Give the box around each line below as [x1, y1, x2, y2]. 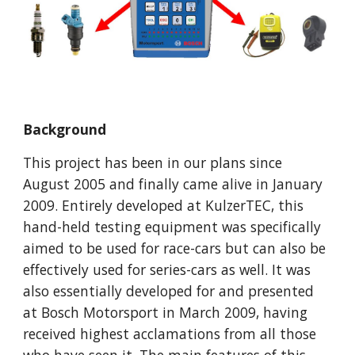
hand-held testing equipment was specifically [23, 217, 322, 237]
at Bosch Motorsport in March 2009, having [23, 303, 308, 323]
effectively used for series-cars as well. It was [23, 260, 311, 280]
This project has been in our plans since [23, 153, 283, 173]
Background [23, 120, 107, 139]
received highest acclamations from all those [23, 324, 317, 344]
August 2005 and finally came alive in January [23, 174, 323, 194]
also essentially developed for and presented [23, 281, 315, 301]
